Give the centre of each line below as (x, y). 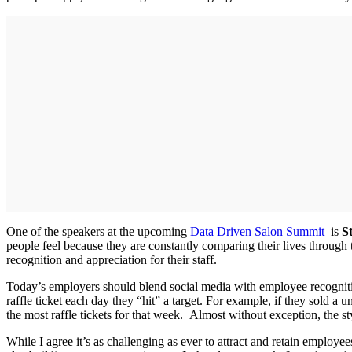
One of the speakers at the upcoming (98, 232)
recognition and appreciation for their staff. (112, 260)
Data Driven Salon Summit (257, 232)
